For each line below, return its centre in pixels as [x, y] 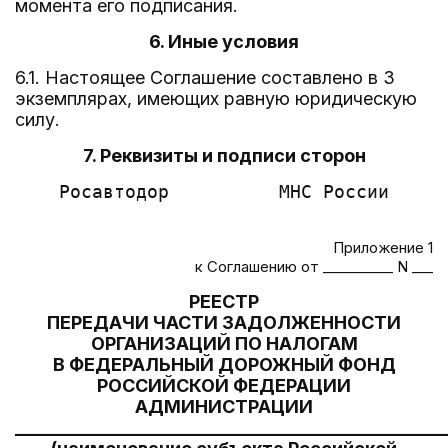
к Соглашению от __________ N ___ [314, 266]
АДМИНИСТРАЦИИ [224, 406]
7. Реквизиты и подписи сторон [224, 155]
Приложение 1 [383, 247]
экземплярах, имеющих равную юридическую [216, 98]
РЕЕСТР [224, 301]
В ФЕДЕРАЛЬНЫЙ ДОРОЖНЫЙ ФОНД [224, 364]
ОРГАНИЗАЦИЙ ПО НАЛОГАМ [224, 343]
